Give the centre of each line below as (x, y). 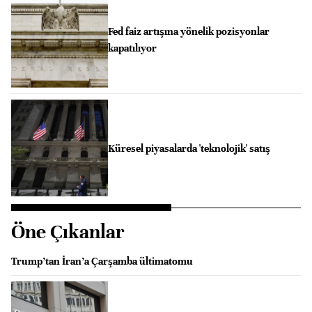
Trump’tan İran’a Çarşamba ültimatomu (102, 261)
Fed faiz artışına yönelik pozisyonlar (188, 31)
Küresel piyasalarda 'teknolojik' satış (189, 148)
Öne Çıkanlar (68, 232)
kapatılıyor (132, 48)
